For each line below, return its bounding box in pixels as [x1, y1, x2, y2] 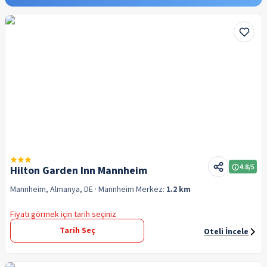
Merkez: [136, 184, 166, 195]
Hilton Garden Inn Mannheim [10, 163, 147, 178]
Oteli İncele [204, 226, 249, 238]
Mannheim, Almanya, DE [10, 184, 93, 195]
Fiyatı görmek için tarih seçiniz [10, 209, 116, 221]
